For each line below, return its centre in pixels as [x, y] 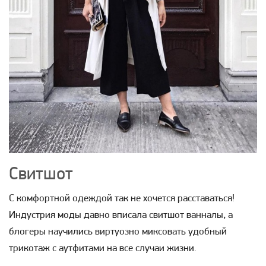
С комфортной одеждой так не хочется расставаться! [122, 198]
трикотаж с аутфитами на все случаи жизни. [103, 248]
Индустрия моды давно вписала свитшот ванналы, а [121, 215]
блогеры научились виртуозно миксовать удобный [118, 232]
